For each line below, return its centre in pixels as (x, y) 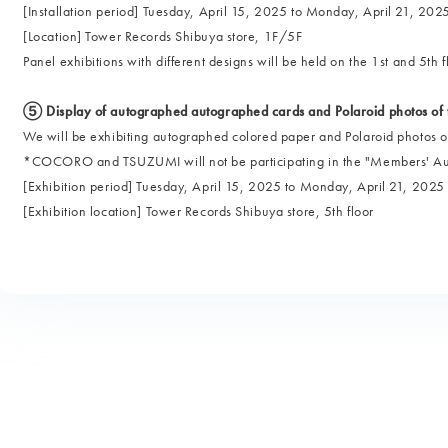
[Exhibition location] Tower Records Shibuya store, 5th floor (198, 211)
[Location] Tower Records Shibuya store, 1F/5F (163, 36)
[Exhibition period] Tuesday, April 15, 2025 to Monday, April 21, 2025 (234, 186)
